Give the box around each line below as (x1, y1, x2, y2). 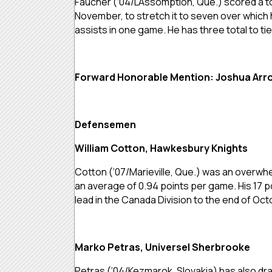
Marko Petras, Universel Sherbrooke (75, 240, 252, 254)
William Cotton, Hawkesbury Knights (75, 141, 248, 155)
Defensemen (75, 117, 136, 131)
